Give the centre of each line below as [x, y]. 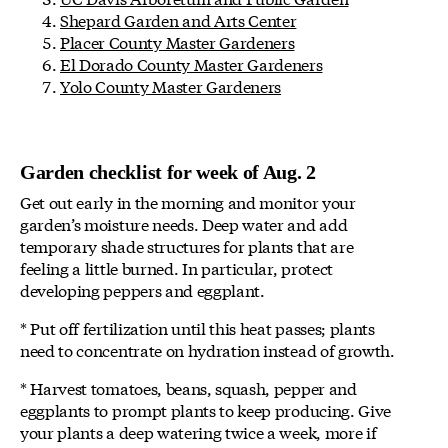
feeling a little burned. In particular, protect [176, 268]
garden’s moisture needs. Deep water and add [184, 224]
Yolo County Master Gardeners [171, 86]
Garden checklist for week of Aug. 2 [168, 172]
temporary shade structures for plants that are [187, 246]
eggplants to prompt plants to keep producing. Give [205, 410]
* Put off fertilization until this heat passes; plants [197, 328]
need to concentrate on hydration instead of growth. [207, 350]
